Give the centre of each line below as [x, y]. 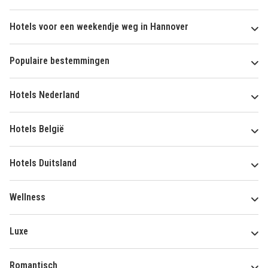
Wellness [28, 197]
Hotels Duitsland [43, 163]
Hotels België [37, 129]
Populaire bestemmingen [60, 61]
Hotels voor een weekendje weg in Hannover [99, 27]
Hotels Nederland [45, 95]
